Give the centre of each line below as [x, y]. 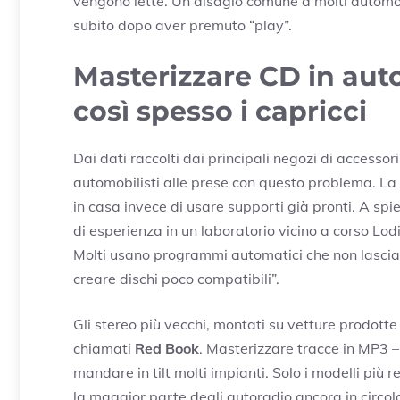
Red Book [167, 349]
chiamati [104, 349]
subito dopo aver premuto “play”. [183, 25]
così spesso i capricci [220, 112]
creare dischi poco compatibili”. [176, 279]
